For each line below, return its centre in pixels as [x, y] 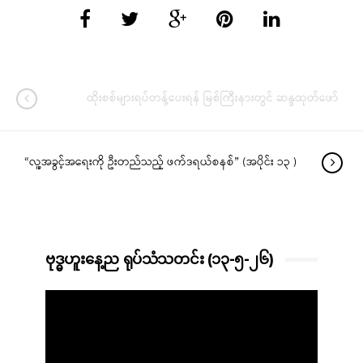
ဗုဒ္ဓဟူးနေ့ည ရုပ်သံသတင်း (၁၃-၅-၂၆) [160, 259]
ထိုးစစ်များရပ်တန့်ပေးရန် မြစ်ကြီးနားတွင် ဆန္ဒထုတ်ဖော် [213, 98]
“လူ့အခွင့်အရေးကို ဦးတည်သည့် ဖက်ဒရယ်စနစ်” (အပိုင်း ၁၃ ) [160, 162]
